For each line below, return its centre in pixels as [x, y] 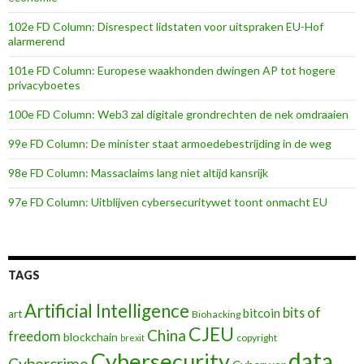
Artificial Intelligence [107, 311]
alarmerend [37, 41]
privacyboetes [44, 85]
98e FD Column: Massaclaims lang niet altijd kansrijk [138, 173]
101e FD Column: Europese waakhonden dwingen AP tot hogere [172, 70]
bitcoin [262, 313]
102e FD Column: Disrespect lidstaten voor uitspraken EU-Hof [166, 26]
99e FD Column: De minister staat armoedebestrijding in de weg [170, 143]
